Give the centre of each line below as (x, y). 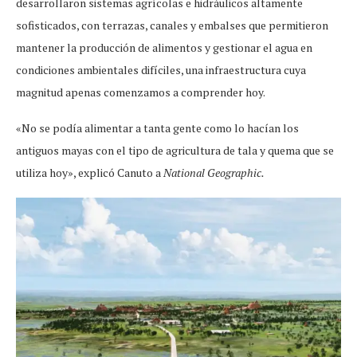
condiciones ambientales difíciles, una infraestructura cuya (161, 69)
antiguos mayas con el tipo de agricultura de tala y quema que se (175, 150)
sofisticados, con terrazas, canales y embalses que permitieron (172, 25)
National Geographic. (214, 172)
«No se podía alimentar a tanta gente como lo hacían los (157, 127)
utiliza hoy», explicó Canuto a (90, 172)
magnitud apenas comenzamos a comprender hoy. (141, 92)
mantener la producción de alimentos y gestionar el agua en (164, 47)
